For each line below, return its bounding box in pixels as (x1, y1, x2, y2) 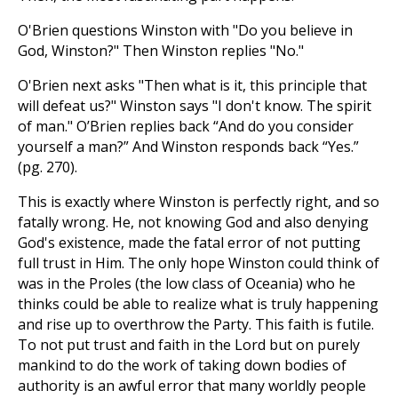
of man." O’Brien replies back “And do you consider (18, 116, 354, 136)
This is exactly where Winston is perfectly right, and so (18, 192, 379, 211)
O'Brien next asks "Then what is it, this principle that (18, 76, 367, 95)
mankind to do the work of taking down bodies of (18, 355, 346, 375)
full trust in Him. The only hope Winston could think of (18, 253, 379, 273)
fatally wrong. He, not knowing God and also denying (18, 212, 369, 232)
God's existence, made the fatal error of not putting (18, 233, 361, 252)
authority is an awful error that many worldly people (18, 376, 366, 395)
